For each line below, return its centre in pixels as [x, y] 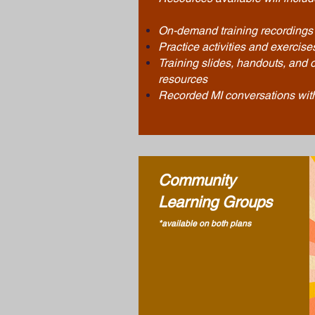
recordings [285, 30]
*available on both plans [205, 223]
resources [183, 79]
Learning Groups [215, 202]
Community [197, 180]
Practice [179, 46]
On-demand [189, 30]
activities [224, 46]
